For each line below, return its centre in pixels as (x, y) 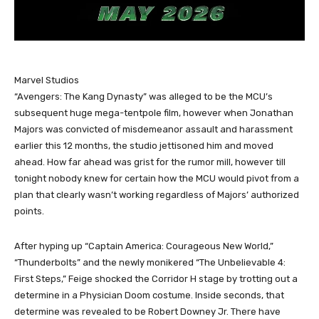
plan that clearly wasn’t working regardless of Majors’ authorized (157, 194)
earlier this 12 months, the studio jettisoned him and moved (144, 145)
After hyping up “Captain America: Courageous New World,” (144, 246)
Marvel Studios (47, 80)
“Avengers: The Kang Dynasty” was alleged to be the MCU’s (143, 96)
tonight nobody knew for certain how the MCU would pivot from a (157, 178)
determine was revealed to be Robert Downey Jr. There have (147, 311)
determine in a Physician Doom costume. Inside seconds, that (149, 295)
